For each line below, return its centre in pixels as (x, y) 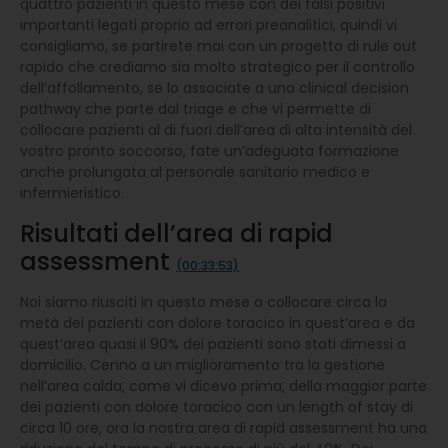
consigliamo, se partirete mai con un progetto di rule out (218, 45)
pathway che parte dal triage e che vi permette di (195, 108)
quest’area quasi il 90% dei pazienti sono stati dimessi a (213, 343)
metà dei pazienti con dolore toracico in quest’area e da (217, 322)
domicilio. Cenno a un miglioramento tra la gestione (202, 364)
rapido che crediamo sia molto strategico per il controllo (217, 66)
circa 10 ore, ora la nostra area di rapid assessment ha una (223, 427)
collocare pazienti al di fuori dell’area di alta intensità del (216, 129)
